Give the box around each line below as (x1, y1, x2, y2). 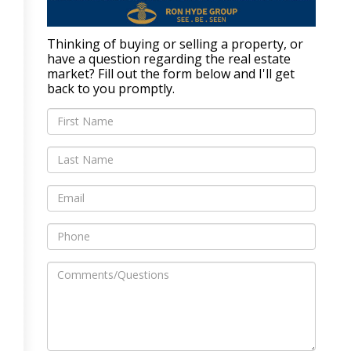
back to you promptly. (47, 79, 175, 97)
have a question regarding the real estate (47, 49, 291, 67)
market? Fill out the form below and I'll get (47, 64, 295, 82)
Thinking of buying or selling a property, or (47, 34, 303, 52)
